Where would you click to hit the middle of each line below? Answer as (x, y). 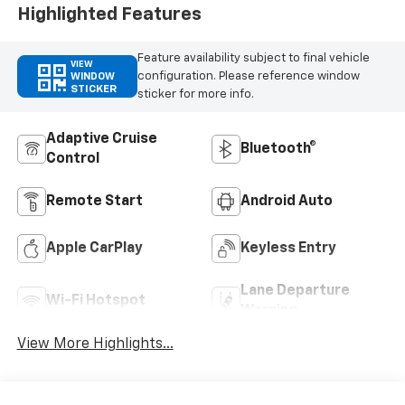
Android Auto (287, 201)
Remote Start (94, 201)
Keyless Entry (288, 248)
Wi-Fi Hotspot (95, 301)
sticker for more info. (195, 94)
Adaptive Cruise (101, 139)
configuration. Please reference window (248, 76)
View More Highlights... (95, 345)
